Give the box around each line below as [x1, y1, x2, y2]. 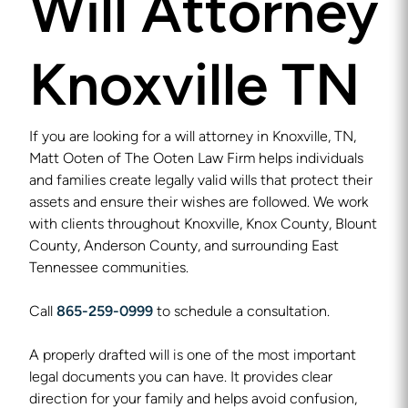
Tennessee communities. [29, 261, 189, 276]
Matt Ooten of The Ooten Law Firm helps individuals [29, 152, 363, 167]
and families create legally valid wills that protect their [29, 174, 372, 189]
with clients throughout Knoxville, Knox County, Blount [29, 218, 377, 232]
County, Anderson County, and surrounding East [29, 240, 339, 254]
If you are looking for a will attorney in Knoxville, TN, [29, 130, 356, 145]
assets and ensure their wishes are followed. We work [29, 196, 368, 210]
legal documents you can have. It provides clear [29, 371, 332, 385]
